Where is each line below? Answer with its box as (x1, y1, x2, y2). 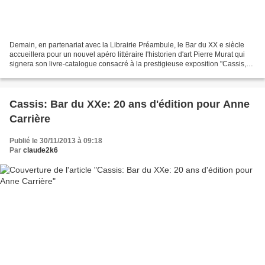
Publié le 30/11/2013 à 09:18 (9, 137, 102, 146)
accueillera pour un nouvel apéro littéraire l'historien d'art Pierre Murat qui (9, 50, 245, 59)
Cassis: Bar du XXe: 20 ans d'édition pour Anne (9, 98, 250, 111)
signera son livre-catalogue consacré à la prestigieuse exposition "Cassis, (9, 60, 246, 69)
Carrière (9, 113, 50, 125)
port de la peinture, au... (9, 69, 85, 78)
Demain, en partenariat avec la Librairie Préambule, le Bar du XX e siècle (9, 41, 244, 50)
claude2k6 (23, 146, 58, 155)
